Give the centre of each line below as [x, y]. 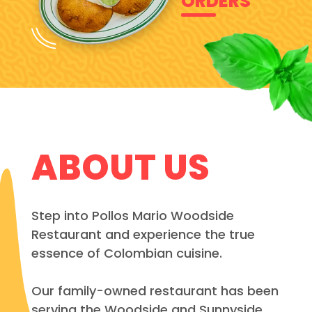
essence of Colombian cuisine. [126, 253]
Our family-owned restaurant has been [155, 290]
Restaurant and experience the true [143, 234]
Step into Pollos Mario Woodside [132, 215]
